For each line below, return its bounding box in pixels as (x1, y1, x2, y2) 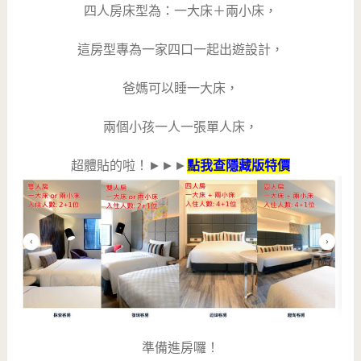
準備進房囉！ (141, 339, 219, 355)
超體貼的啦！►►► (70, 158, 187, 174)
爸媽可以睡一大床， (122, 81, 239, 97)
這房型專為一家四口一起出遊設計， (77, 42, 284, 58)
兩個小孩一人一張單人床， (102, 119, 258, 135)
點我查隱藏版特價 (186, 158, 290, 174)
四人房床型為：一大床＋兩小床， (83, 3, 277, 19)
